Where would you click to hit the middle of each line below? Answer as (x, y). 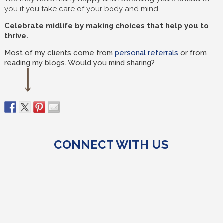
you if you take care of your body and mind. (82, 9)
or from (192, 53)
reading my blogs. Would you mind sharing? (79, 63)
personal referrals (146, 53)
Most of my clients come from (59, 53)
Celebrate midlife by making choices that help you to (106, 26)
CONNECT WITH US (111, 145)
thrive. (16, 36)
